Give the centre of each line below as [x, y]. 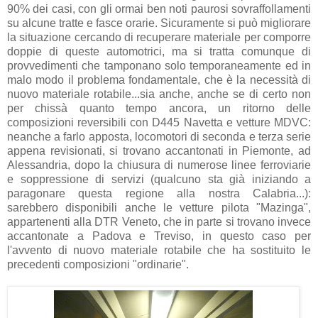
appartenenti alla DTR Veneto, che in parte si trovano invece [159, 221]
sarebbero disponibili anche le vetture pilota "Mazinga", [159, 207]
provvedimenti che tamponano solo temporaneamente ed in [159, 65]
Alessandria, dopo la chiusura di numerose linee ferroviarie [159, 165]
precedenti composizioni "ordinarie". [99, 264]
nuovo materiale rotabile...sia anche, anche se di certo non [159, 94]
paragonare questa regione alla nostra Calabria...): [159, 193]
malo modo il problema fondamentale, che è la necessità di [159, 79]
